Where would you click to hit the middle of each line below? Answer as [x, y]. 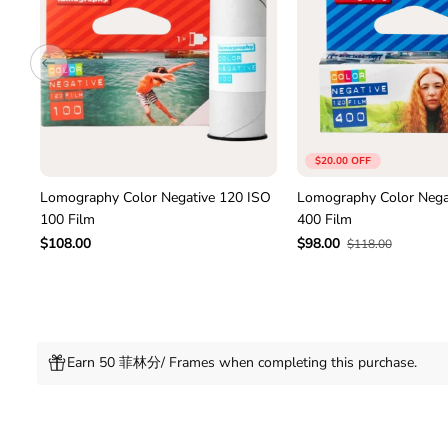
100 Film [67, 220]
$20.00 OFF [342, 161]
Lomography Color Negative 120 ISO [155, 198]
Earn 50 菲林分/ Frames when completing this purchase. [242, 363]
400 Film [324, 220]
